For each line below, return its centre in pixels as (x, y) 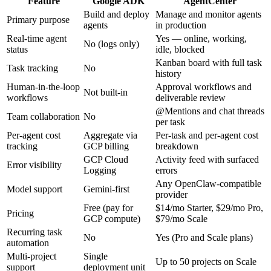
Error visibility (34, 165)
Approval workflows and (204, 87)
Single (96, 256)
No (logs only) (111, 44)
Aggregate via (110, 135)
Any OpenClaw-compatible (208, 184)
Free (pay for (108, 208)
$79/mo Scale (181, 219)
